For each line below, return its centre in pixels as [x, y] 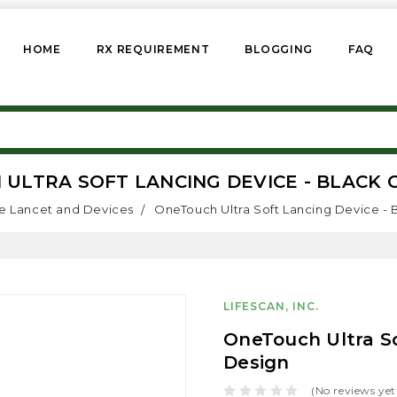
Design [257, 363]
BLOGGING [279, 49]
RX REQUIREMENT [153, 49]
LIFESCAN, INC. [271, 307]
